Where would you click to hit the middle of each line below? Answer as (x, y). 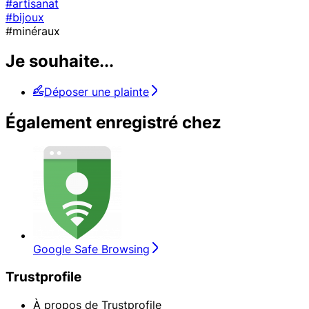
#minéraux (33, 31)
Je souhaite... (60, 61)
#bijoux (25, 17)
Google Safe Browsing (91, 249)
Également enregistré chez (113, 123)
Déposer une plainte (97, 92)
